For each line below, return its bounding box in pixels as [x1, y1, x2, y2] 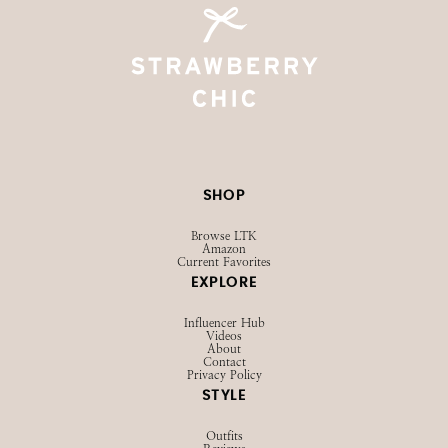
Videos [206, 329, 242, 343]
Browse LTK [191, 229, 257, 243]
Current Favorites [177, 255, 271, 269]
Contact [202, 355, 246, 369]
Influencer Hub [183, 316, 265, 330]
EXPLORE [190, 276, 258, 290]
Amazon [202, 242, 246, 256]
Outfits [205, 429, 243, 443]
